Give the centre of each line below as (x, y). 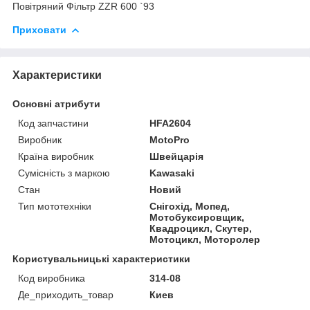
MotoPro (170, 139)
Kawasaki (172, 173)
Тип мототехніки (55, 206)
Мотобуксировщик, (197, 217)
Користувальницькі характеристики (101, 258)
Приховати (39, 29)
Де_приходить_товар (66, 294)
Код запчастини (53, 123)
